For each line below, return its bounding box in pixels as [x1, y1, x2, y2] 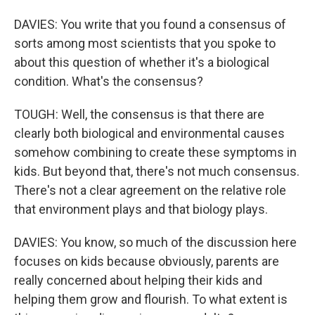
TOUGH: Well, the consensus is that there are [14, 107, 264, 122]
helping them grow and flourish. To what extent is [14, 292, 288, 307]
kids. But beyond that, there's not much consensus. [14, 164, 300, 179]
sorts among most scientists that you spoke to [14, 36, 276, 51]
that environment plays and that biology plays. [14, 202, 268, 217]
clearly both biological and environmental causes [14, 126, 285, 141]
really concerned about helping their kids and [14, 273, 262, 288]
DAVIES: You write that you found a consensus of [14, 17, 286, 32]
